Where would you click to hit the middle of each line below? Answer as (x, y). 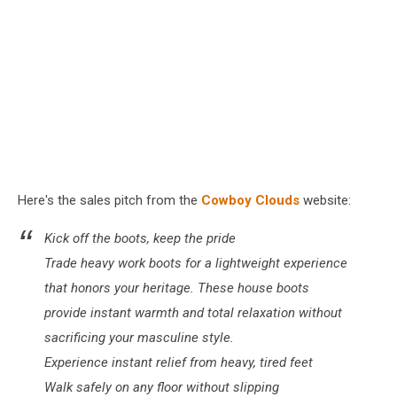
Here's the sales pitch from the (109, 200)
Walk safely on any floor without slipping (162, 387)
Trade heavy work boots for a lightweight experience (196, 263)
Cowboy (228, 200)
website (326, 200)
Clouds (279, 200)
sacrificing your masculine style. (139, 338)
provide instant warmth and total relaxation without (193, 313)
